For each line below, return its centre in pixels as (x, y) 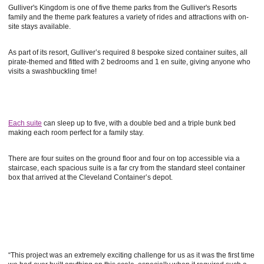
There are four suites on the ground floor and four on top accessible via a (124, 159)
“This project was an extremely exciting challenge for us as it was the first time (131, 255)
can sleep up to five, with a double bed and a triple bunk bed (139, 123)
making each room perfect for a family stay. (76, 133)
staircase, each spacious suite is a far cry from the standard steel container (127, 168)
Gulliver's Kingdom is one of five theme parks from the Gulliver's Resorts (123, 8)
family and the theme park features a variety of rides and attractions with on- (128, 17)
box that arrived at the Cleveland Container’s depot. (90, 177)
